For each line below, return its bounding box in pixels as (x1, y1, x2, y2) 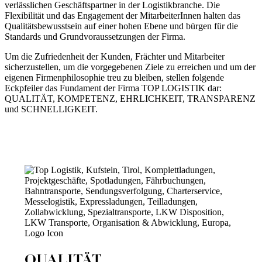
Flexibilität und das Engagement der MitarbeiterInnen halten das (5, 11, 240, 21)
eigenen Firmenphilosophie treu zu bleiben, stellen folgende (5, 73, 224, 83)
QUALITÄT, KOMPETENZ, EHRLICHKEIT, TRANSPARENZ (5, 94, 256, 104)
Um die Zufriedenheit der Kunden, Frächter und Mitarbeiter (5, 51, 225, 62)
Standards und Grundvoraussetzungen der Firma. (5, 32, 185, 42)
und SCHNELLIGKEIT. (5, 104, 98, 115)
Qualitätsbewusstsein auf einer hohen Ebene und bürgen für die (5, 21, 238, 32)
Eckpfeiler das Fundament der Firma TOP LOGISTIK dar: (5, 83, 222, 94)
